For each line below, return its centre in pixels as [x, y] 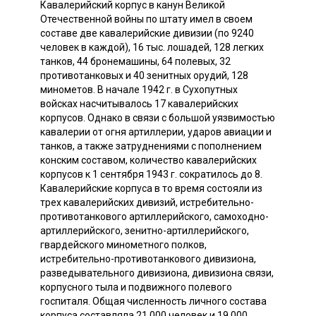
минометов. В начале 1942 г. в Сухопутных [139, 89]
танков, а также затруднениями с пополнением [151, 146]
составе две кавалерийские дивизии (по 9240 [147, 33]
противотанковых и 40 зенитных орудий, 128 [144, 75]
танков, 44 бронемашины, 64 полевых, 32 [135, 61]
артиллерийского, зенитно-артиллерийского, [145, 230]
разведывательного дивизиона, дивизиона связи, [157, 273]
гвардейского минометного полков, [123, 244]
